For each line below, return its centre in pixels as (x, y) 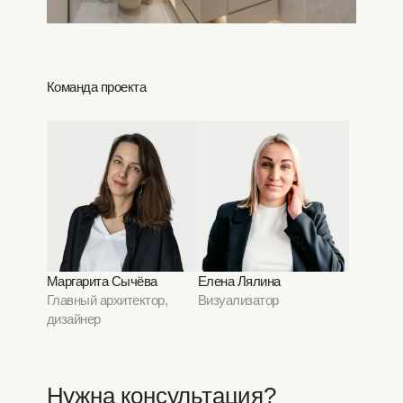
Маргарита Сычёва (102, 281)
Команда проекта (96, 87)
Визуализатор (238, 300)
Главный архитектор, (107, 300)
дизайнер (73, 319)
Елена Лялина (239, 281)
